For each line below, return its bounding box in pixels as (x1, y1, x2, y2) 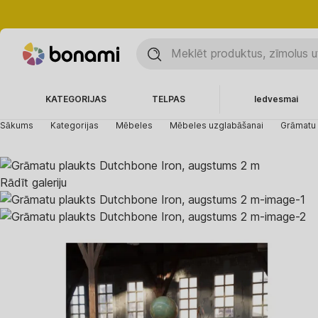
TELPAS (152, 94, 185, 104)
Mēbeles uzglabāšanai (170, 120, 263, 131)
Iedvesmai (254, 94, 298, 104)
